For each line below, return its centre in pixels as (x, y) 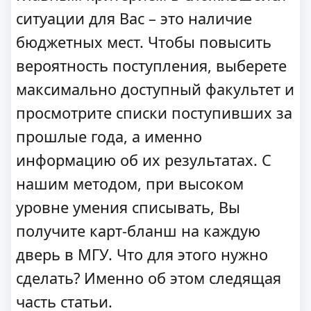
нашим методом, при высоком (130, 184)
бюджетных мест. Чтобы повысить (144, 42)
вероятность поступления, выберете (151, 66)
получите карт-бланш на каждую (138, 231)
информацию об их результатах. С (144, 160)
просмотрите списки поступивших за (154, 113)
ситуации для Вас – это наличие (134, 19)
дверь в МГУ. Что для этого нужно (142, 255)
